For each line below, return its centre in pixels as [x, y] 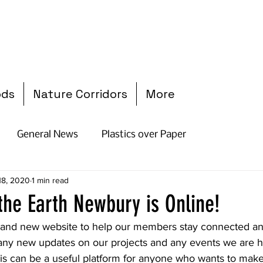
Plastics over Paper [144, 135]
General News [48, 135]
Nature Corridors [80, 94]
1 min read [50, 180]
